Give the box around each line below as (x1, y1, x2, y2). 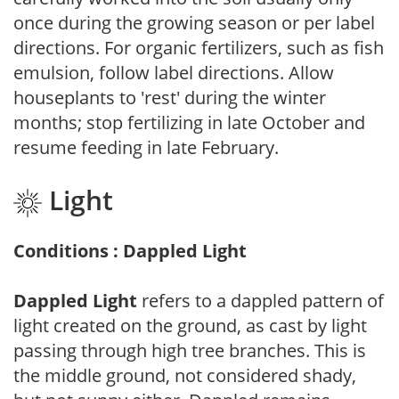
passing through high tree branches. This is (13, 338, 366, 362)
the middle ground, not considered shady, (13, 362, 356, 387)
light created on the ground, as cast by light (13, 313, 367, 338)
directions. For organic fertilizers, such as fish (13, 36, 384, 61)
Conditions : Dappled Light (13, 238, 247, 263)
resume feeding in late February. (13, 135, 279, 160)
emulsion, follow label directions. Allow (13, 61, 334, 85)
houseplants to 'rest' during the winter (13, 85, 326, 110)
